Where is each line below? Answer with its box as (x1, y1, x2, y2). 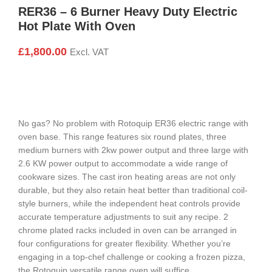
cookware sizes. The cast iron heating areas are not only (18, 172, 236, 182)
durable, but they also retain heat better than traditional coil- (18, 185, 248, 195)
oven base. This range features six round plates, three (18, 132, 226, 142)
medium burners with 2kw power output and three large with (18, 145, 248, 155)
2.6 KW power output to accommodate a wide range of (18, 158, 228, 169)
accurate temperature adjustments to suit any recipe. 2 (18, 212, 228, 222)
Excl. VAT (70, 47, 109, 58)
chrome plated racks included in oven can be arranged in (18, 225, 237, 236)
